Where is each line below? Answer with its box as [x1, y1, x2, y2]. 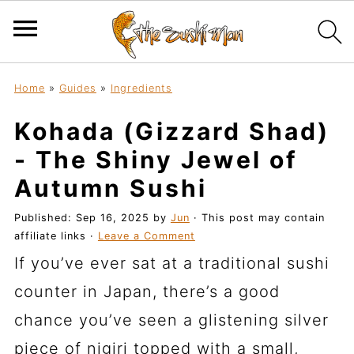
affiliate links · [13, 230, 98, 242]
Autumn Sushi [13, 174, 207, 202]
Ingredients [110, 82, 172, 94]
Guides [58, 82, 96, 94]
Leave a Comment [97, 230, 195, 242]
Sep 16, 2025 [75, 212, 149, 224]
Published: [13, 212, 76, 224]
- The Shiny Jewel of [13, 145, 298, 174]
